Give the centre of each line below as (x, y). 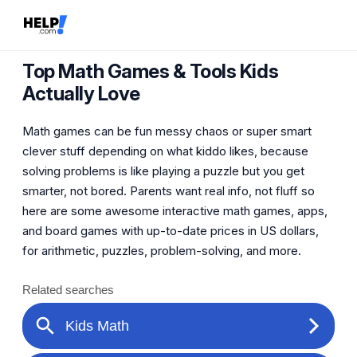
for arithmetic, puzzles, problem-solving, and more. (162, 250)
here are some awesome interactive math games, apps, (175, 210)
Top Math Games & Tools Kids (151, 71)
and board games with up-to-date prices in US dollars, (171, 230)
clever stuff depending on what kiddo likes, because (165, 151)
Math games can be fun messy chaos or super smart (167, 131)
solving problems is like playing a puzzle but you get (163, 171)
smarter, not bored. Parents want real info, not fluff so (169, 190)
